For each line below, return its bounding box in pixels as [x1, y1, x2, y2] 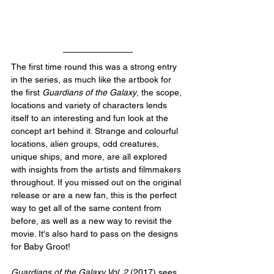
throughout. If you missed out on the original [11, 177, 183, 187]
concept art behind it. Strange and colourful [11, 125, 180, 136]
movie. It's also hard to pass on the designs [11, 228, 180, 239]
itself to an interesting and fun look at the [11, 113, 171, 123]
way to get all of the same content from [11, 202, 164, 213]
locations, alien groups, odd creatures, [11, 138, 161, 149]
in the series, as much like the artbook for [11, 74, 174, 84]
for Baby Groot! [11, 241, 70, 251]
